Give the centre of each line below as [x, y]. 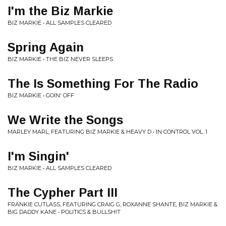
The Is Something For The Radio [103, 83]
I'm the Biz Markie [60, 11]
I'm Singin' [38, 156]
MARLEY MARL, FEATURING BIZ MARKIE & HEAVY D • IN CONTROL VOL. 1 [107, 132]
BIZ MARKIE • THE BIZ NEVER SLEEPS [60, 59]
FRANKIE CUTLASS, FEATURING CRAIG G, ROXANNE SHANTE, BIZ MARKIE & [112, 204]
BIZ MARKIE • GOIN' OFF [41, 95]
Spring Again [46, 47]
